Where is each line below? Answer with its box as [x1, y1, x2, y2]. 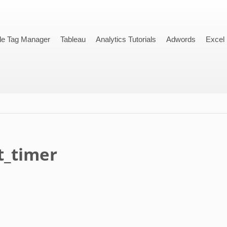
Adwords [166, 35, 196, 44]
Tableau [60, 35, 86, 44]
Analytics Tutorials [96, 35, 157, 44]
